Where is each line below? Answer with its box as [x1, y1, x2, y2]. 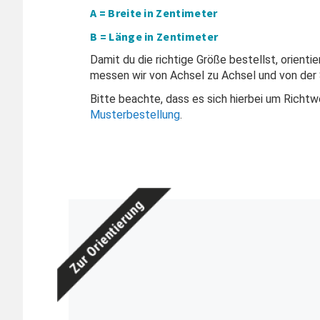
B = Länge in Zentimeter [89, 29, 219, 44]
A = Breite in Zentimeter [89, 6, 218, 21]
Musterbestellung [89, 108, 180, 122]
